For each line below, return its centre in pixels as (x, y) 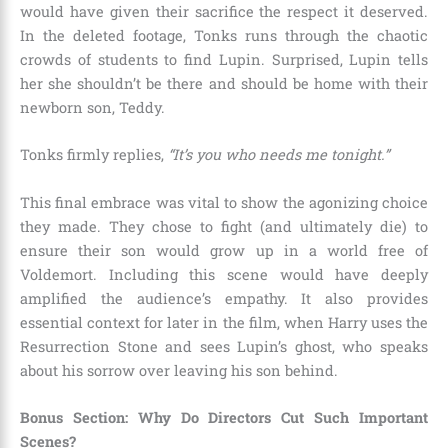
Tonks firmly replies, (94, 155)
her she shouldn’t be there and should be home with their (224, 83)
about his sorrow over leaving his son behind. (179, 370)
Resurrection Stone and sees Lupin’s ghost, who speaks (224, 346)
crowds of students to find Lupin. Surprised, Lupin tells (224, 59)
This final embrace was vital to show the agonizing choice (224, 202)
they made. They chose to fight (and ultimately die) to (224, 226)
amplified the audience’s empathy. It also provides (224, 298)
